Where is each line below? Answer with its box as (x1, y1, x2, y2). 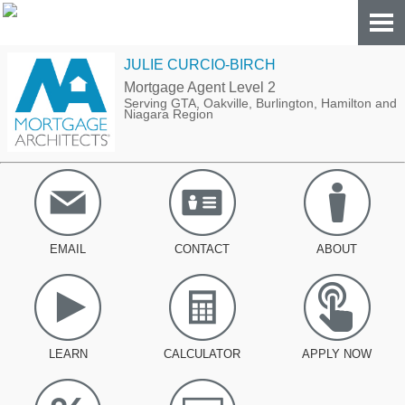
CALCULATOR (164, 347, 240, 361)
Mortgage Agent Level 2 (124, 79, 276, 95)
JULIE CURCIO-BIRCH (124, 56, 276, 72)
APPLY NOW (302, 347, 372, 361)
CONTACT (174, 242, 230, 256)
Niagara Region (124, 106, 213, 121)
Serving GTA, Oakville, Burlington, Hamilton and (124, 95, 397, 110)
